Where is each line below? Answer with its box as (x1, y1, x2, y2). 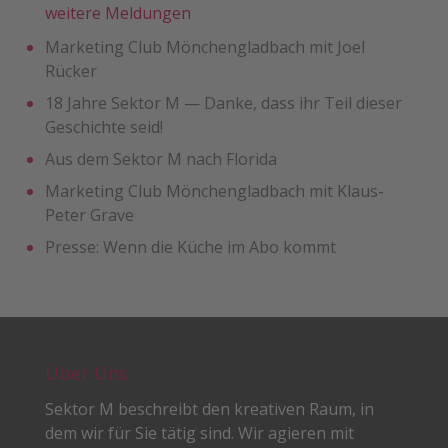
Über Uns (44, 361, 128, 386)
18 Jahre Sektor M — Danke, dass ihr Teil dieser (44, 92, 402, 115)
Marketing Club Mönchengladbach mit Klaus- (44, 180, 384, 203)
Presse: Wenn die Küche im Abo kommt (44, 236, 336, 259)
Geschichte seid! (44, 116, 163, 139)
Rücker (44, 60, 97, 83)
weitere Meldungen (44, 2, 191, 25)
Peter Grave (44, 204, 134, 227)
